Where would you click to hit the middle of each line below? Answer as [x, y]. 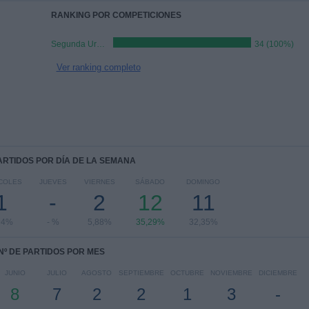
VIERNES [99, 182]
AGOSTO [97, 273]
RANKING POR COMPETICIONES [116, 15]
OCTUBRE [187, 273]
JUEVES [53, 182]
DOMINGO [203, 182]
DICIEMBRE [278, 273]
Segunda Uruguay [100, 44]
